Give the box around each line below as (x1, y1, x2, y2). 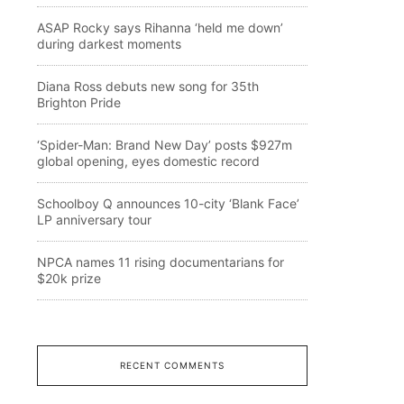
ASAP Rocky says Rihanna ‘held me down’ (37, 19, 283, 35)
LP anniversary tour (37, 211, 151, 227)
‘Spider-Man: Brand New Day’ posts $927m (37, 136, 292, 152)
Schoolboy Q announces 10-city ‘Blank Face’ (37, 195, 299, 211)
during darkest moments (37, 35, 181, 51)
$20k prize (37, 270, 101, 286)
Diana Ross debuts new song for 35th (37, 78, 259, 94)
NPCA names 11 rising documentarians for (37, 253, 284, 270)
